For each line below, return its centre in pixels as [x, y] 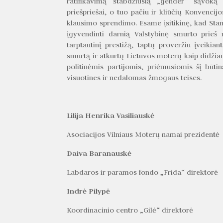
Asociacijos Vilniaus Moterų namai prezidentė [143, 134]
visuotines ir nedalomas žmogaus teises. [134, 77]
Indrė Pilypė [89, 191]
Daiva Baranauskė [99, 153]
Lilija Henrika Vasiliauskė [111, 115]
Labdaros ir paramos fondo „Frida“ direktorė [143, 172]
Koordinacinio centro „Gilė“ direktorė [130, 210]
